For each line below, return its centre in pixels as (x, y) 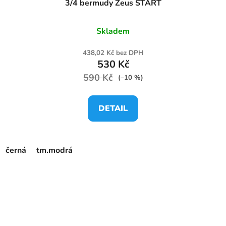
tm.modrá (54, 150)
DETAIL (113, 108)
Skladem (113, 31)
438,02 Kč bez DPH (113, 53)
